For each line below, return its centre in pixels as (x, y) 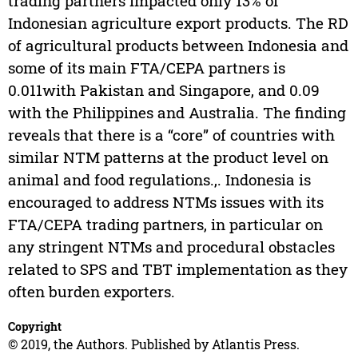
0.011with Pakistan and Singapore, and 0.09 (163, 90)
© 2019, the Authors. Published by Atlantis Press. (153, 344)
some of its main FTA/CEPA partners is (146, 68)
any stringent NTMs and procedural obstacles (171, 247)
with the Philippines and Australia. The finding (177, 113)
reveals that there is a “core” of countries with (171, 135)
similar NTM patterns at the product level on (168, 157)
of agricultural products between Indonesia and (178, 46)
